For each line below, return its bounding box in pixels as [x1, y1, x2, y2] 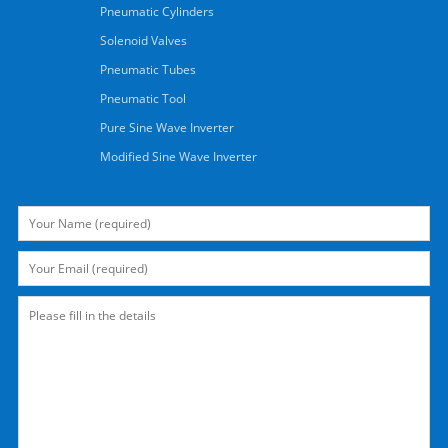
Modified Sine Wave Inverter [100, 148, 258, 166]
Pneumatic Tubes [100, 61, 197, 79]
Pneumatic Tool [100, 90, 187, 108]
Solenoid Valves [100, 32, 188, 50]
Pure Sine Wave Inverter [100, 119, 235, 137]
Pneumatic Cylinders [100, 3, 215, 21]
